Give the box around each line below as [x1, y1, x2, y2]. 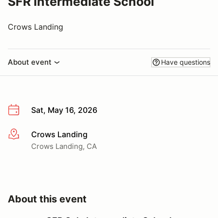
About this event [8, 193, 87, 205]
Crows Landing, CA [31, 141, 97, 151]
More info [7, 129, 43, 140]
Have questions [161, 58, 210, 66]
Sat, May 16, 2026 [31, 105, 97, 115]
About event [8, 57, 52, 67]
